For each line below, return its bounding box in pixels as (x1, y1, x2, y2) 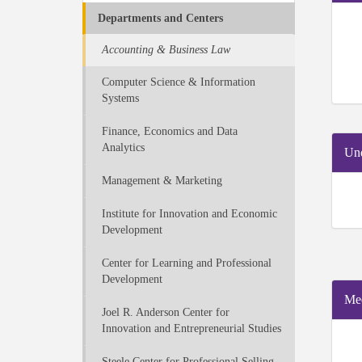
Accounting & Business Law (102, 44, 230, 56)
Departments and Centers (98, 12, 223, 24)
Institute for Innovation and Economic (102, 208, 277, 220)
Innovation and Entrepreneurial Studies (102, 322, 281, 335)
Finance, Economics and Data (102, 125, 238, 137)
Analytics (102, 141, 145, 154)
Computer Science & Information (102, 76, 255, 88)
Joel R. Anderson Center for (102, 306, 229, 318)
